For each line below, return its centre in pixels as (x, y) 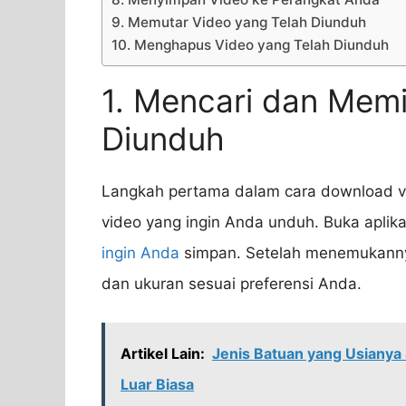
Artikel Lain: (163, 353)
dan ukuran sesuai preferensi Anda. (232, 284)
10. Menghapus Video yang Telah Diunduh (250, 45)
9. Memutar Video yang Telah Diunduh (239, 23)
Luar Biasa (157, 384)
